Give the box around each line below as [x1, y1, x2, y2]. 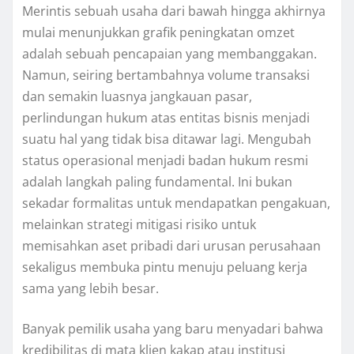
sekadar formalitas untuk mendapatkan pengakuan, [22, 194, 330, 212]
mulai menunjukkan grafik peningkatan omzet [22, 23, 295, 41]
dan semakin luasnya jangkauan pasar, [22, 87, 252, 105]
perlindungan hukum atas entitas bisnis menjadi [22, 108, 310, 126]
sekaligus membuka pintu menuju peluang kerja [22, 258, 307, 276]
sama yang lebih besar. [22, 279, 159, 297]
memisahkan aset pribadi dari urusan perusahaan [22, 236, 321, 254]
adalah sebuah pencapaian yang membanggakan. [22, 44, 317, 62]
